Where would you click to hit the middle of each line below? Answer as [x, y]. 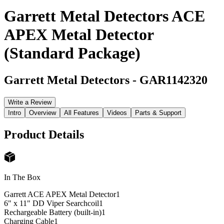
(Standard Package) [72, 53]
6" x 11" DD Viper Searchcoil [51, 203]
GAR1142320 [173, 80]
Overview [42, 112]
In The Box [22, 177]
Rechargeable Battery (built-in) [53, 212]
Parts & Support [158, 112]
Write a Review [30, 102]
